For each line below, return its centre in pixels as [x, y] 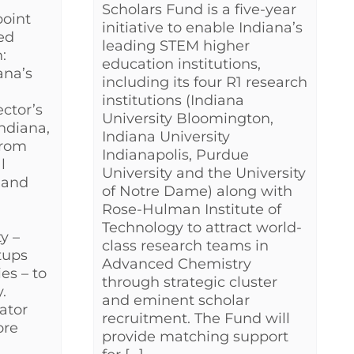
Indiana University [166, 137]
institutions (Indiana [173, 101]
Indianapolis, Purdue [175, 155]
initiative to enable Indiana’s [202, 28]
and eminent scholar [176, 301]
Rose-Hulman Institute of [192, 210]
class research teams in [185, 246]
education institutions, [181, 64]
